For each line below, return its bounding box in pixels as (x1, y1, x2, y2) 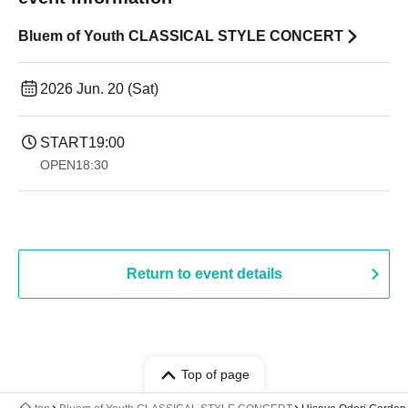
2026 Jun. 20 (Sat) (40, 81, 158, 97)
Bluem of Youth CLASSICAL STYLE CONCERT (18, 28, 343, 44)
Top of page (180, 367, 250, 382)
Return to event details (126, 266, 282, 281)
